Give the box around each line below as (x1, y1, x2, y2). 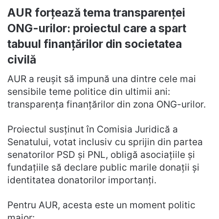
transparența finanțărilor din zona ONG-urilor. (7, 99, 206, 110)
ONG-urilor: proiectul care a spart (7, 21, 186, 35)
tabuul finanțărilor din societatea (7, 37, 182, 51)
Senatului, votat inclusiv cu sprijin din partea (7, 136, 203, 148)
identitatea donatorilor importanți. (7, 175, 156, 186)
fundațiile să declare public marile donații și (7, 162, 199, 174)
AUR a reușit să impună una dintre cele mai (7, 73, 196, 85)
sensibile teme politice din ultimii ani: (7, 86, 170, 98)
